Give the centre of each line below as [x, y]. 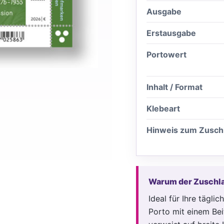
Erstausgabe [171, 33]
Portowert [166, 54]
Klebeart [163, 108]
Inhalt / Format [174, 87]
